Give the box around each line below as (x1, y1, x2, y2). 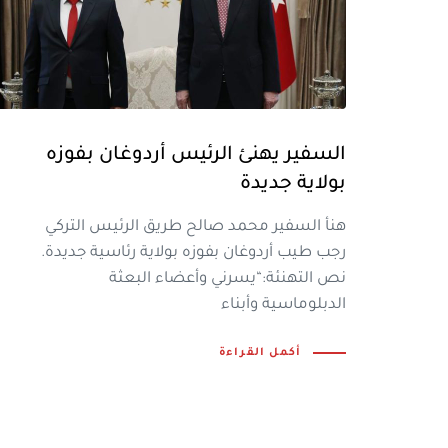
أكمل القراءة (218, 346, 302, 359)
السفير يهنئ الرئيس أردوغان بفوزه (46, 145, 346, 166)
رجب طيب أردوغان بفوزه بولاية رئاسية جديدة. (41, 245, 346, 262)
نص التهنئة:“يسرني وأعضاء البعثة (109, 271, 346, 288)
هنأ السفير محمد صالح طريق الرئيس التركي (45, 219, 346, 236)
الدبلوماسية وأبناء (221, 297, 346, 314)
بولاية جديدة (240, 174, 346, 195)
